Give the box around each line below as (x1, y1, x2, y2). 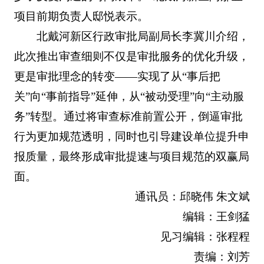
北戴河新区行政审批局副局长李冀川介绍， (37, 29, 250, 42)
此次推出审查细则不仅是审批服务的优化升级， (14, 49, 249, 62)
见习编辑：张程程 (160, 230, 250, 243)
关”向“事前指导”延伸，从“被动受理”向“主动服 (14, 90, 244, 103)
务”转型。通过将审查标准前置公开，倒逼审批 (14, 110, 243, 123)
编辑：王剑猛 (183, 210, 250, 223)
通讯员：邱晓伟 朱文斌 (135, 190, 250, 203)
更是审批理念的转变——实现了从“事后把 (14, 70, 220, 82)
